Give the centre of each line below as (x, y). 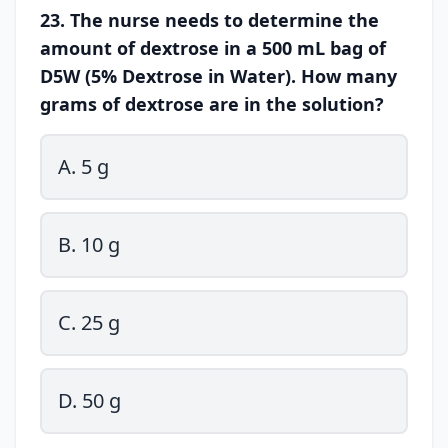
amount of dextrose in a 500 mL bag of (213, 48)
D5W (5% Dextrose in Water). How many (218, 76)
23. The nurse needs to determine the (209, 20)
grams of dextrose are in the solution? (212, 104)
